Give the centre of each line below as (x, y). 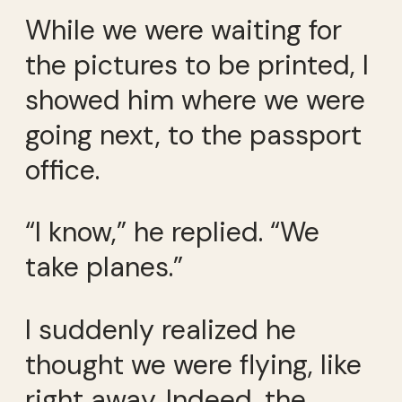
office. (62, 170)
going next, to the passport (193, 135)
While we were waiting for (184, 30)
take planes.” (104, 267)
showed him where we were (195, 100)
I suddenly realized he (161, 329)
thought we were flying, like (193, 364)
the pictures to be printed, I (197, 65)
